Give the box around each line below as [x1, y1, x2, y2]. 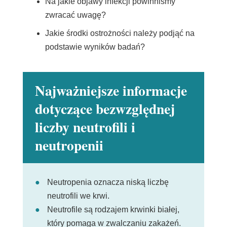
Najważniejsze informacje [34, 80, 187, 101]
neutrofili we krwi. [47, 192, 111, 201]
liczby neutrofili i [34, 117, 135, 137]
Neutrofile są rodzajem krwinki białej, [47, 205, 179, 214]
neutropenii [34, 135, 103, 156]
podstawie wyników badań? [45, 43, 145, 52]
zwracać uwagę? [45, 11, 106, 20]
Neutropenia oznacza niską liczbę [47, 178, 169, 187]
